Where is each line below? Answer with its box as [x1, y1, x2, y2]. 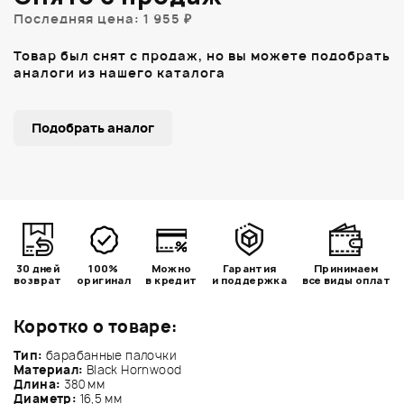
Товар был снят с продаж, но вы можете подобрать [14, 46, 390, 64]
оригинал [77, 272, 132, 287]
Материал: [14, 361, 84, 378]
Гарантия [222, 261, 277, 275]
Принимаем [314, 261, 379, 275]
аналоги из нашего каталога [14, 63, 225, 81]
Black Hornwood [83, 361, 182, 378]
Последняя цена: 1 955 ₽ [14, 9, 192, 27]
